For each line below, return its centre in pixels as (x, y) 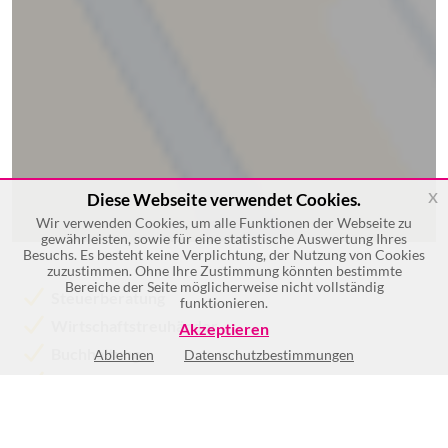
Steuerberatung (108, 298)
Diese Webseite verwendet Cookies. (224, 199)
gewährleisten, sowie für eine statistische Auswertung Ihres (224, 238)
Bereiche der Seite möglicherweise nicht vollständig (224, 286)
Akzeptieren (224, 328)
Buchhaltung (95, 354)
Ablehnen (124, 354)
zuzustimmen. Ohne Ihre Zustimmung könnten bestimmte (224, 270)
